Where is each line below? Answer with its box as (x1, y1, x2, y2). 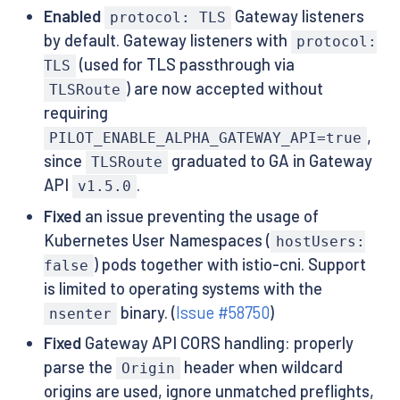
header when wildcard (180, 357, 344, 378)
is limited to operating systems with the (43, 278, 322, 298)
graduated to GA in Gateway (168, 151, 373, 171)
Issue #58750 (176, 302, 271, 322)
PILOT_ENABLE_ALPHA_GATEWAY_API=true (48, 129, 362, 147)
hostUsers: (275, 232, 365, 250)
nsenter (48, 304, 112, 322)
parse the (43, 357, 116, 378)
